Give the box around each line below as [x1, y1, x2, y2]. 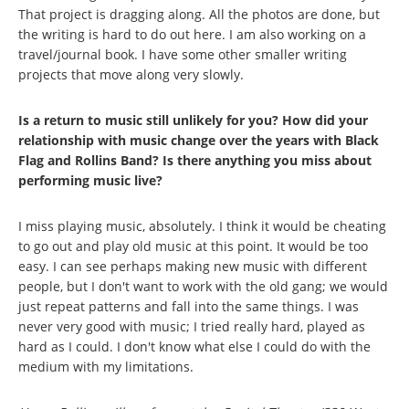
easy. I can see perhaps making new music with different [18, 257, 367, 275]
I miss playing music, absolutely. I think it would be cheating [18, 216, 386, 235]
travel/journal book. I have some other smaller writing [18, 45, 347, 63]
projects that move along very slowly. [18, 65, 244, 83]
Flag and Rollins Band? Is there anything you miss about [18, 151, 372, 169]
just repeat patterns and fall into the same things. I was [18, 297, 359, 315]
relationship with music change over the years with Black [18, 131, 379, 149]
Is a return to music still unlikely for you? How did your [18, 110, 368, 129]
